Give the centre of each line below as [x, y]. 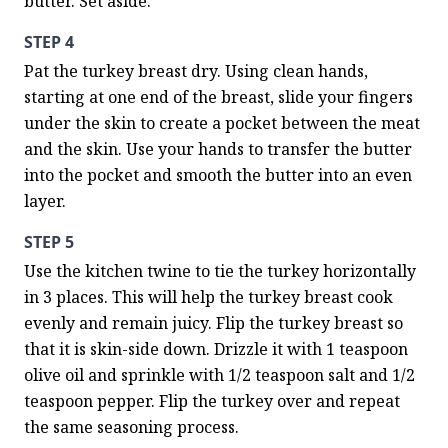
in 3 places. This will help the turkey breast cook [208, 297]
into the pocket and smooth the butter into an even [218, 175]
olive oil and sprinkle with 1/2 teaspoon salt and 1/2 [219, 375]
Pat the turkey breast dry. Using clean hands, [196, 71]
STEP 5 [49, 242]
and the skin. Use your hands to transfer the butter [218, 149]
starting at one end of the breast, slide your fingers [218, 97]
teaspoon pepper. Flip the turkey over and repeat [212, 401]
